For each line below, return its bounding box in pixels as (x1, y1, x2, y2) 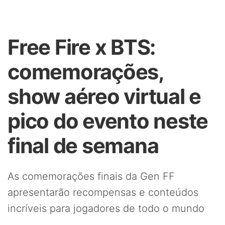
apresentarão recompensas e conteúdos (8, 186, 198, 198)
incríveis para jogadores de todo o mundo (8, 202, 204, 214)
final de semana (8, 133, 159, 158)
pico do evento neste (8, 108, 208, 134)
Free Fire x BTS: (8, 35, 156, 60)
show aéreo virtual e (8, 84, 201, 109)
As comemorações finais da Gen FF (8, 170, 175, 182)
